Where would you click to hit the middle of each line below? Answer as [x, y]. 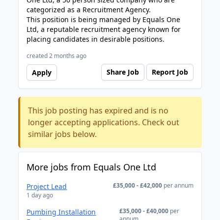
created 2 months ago [57, 56]
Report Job [170, 72]
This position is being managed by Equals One [104, 19]
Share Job [123, 72]
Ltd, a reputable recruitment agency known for [104, 29]
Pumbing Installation [61, 212]
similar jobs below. [63, 134]
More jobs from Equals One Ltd [92, 167]
